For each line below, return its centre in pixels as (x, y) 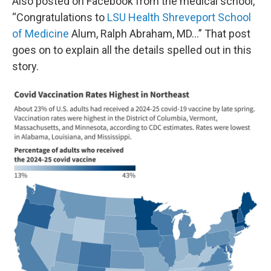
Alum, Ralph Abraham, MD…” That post (160, 34)
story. (25, 67)
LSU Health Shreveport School (179, 18)
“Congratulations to (60, 18)
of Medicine (41, 34)
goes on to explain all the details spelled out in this (132, 50)
